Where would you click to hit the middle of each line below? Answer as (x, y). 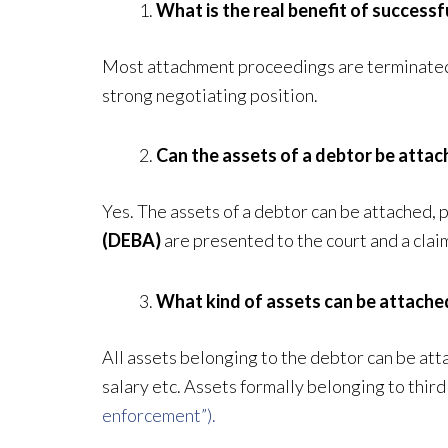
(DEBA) (131, 240)
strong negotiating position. (210, 94)
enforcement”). (159, 414)
